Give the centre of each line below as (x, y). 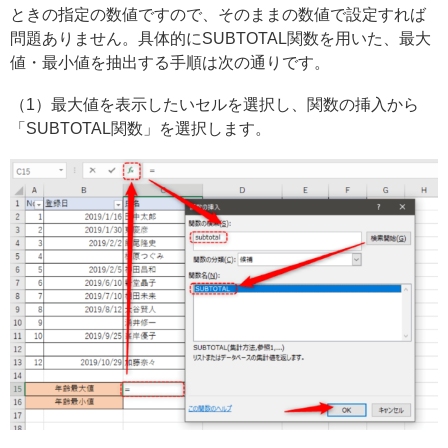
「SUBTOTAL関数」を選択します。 (140, 128)
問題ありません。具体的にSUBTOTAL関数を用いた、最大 (220, 38)
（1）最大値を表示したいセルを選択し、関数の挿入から (214, 104)
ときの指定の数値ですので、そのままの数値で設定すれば (218, 14)
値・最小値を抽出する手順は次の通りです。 (170, 62)
